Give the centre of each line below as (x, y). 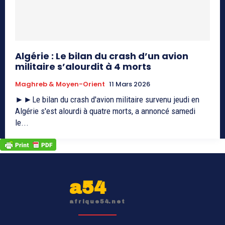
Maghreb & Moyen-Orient (60, 84)
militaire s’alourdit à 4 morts (83, 66)
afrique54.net (97, 201)
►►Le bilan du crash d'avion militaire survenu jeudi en (107, 99)
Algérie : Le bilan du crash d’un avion (102, 56)
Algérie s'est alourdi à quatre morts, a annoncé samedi (105, 111)
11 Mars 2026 (130, 84)
